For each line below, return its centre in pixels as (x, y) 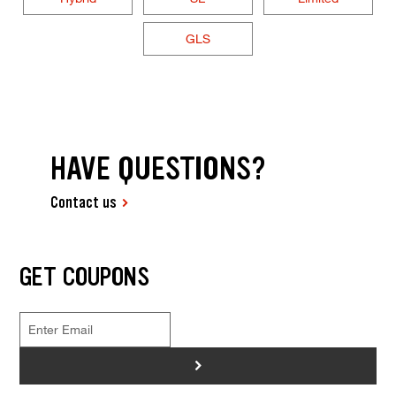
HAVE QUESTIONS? (159, 168)
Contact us (84, 202)
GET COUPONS (84, 276)
